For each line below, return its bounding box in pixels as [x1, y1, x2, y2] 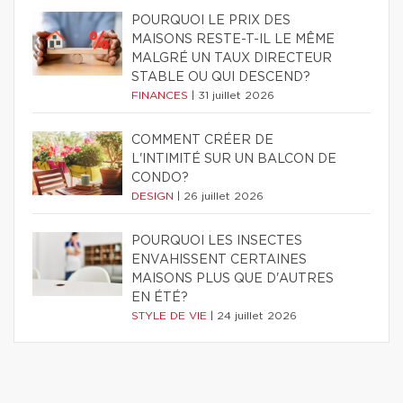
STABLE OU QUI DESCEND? [131, 71, 310, 85]
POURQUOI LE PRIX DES [131, 14, 291, 28]
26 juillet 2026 [184, 191, 264, 202]
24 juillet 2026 [217, 310, 297, 322]
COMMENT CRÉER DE [131, 134, 273, 148]
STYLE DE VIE [131, 310, 210, 322]
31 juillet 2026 [198, 90, 274, 102]
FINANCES [131, 90, 192, 102]
